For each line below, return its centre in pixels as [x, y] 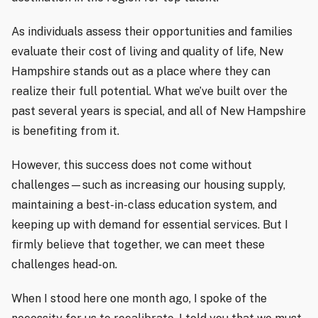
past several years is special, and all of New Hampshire [159, 111]
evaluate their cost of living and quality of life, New [147, 52]
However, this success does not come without [132, 165]
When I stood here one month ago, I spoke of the [139, 299]
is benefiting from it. [65, 131]
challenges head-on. [64, 265]
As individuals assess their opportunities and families [152, 32]
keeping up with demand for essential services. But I [150, 225]
